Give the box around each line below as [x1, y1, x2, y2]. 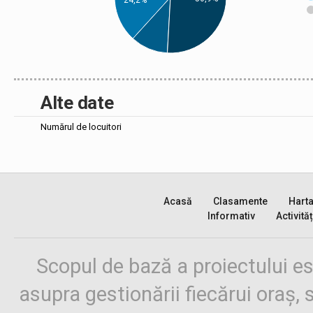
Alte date [41, 92, 114, 113]
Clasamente [212, 196, 268, 207]
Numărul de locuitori [41, 122, 122, 132]
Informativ [208, 210, 255, 221]
